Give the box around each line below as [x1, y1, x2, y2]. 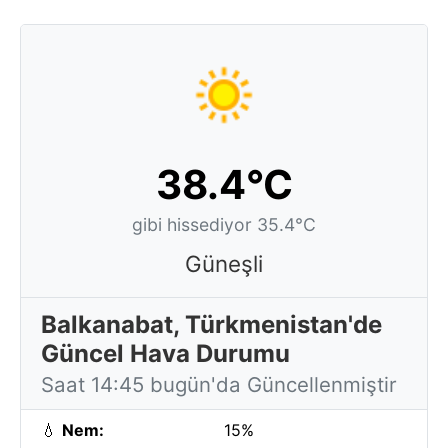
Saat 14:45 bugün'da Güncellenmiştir [41, 372, 397, 397]
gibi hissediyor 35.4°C [132, 214, 316, 235]
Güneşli [185, 250, 263, 277]
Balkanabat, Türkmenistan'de [41, 310, 382, 339]
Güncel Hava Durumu [41, 339, 290, 368]
